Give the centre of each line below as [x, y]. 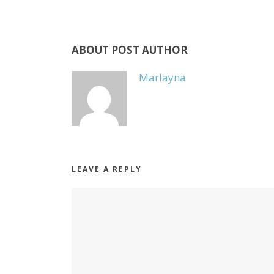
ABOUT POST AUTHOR [130, 50]
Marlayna [162, 77]
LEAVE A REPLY [107, 169]
